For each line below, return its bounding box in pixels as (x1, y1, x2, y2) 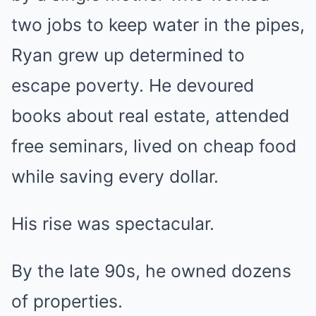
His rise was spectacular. (11, 213, 214, 234)
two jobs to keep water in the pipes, (11, 14, 305, 35)
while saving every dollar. (11, 166, 219, 187)
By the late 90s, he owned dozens (11, 260, 291, 281)
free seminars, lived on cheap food (11, 135, 296, 157)
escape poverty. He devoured (11, 75, 254, 96)
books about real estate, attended (11, 105, 289, 126)
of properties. (11, 291, 123, 312)
